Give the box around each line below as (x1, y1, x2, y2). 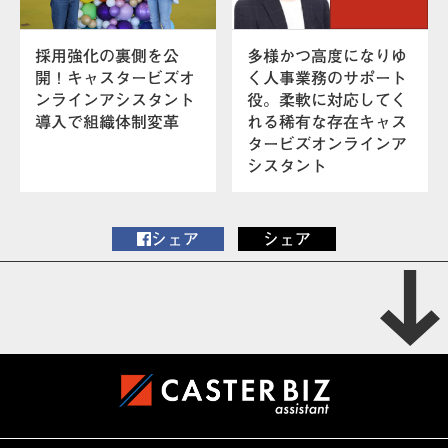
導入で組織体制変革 (35, 114, 179, 131)
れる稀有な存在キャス (247, 114, 408, 131)
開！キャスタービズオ (35, 70, 195, 87)
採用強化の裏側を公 (35, 48, 179, 65)
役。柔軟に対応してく (247, 92, 408, 109)
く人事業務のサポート (247, 70, 408, 87)
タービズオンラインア (247, 136, 408, 153)
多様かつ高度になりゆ (247, 48, 408, 65)
